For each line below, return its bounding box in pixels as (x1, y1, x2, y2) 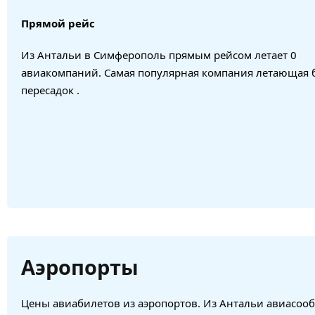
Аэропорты (21, 252, 139, 281)
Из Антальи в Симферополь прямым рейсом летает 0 (21, 47, 297, 62)
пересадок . (21, 82, 79, 97)
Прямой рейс (21, 15, 95, 30)
